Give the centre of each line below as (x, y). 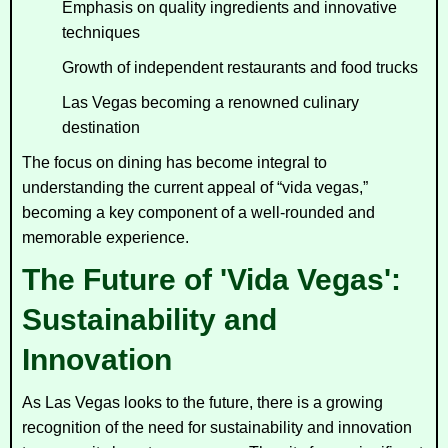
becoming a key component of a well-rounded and (198, 212)
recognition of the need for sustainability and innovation (217, 427)
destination (101, 127)
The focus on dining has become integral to (174, 162)
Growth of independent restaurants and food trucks (240, 67)
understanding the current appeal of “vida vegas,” (195, 187)
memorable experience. (105, 237)
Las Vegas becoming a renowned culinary (210, 102)
